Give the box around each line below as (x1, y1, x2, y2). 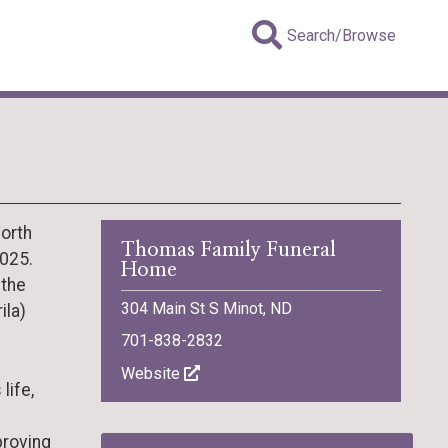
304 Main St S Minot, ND (121, 299, 292, 319)
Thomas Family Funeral (121, 240, 336, 261)
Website (121, 364, 184, 384)
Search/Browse (287, 26, 396, 46)
